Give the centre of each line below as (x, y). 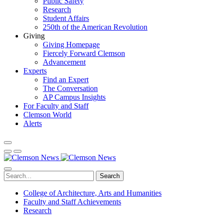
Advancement (64, 62)
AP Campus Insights (74, 97)
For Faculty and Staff (56, 106)
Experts (35, 71)
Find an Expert (66, 80)
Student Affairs (66, 18)
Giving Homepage (71, 45)
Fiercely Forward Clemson (84, 53)
